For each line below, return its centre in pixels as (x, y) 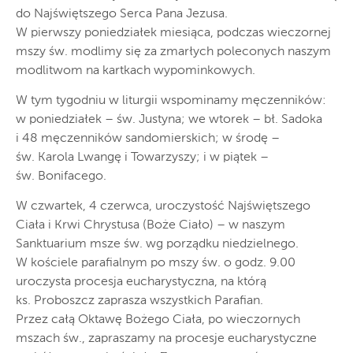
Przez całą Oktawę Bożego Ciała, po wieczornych (158, 320)
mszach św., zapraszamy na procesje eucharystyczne (166, 339)
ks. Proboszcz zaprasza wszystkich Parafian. (139, 301)
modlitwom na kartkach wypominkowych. (136, 71)
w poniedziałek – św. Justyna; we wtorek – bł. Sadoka (169, 120)
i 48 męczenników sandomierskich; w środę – (148, 139)
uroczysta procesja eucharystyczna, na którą (141, 282)
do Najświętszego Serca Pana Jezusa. (122, 14)
